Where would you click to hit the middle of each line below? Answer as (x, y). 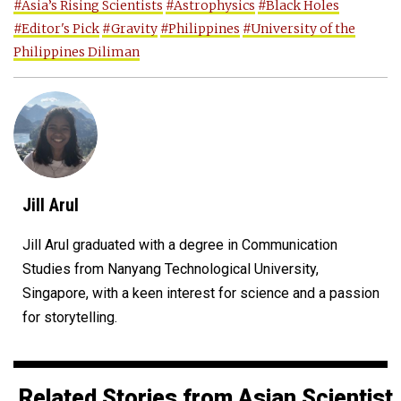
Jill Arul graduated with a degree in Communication (180, 244)
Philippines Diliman (77, 51)
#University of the (299, 28)
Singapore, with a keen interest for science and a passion (201, 293)
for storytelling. (70, 317)
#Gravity (130, 28)
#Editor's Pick (56, 28)
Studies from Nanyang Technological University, (171, 269)
